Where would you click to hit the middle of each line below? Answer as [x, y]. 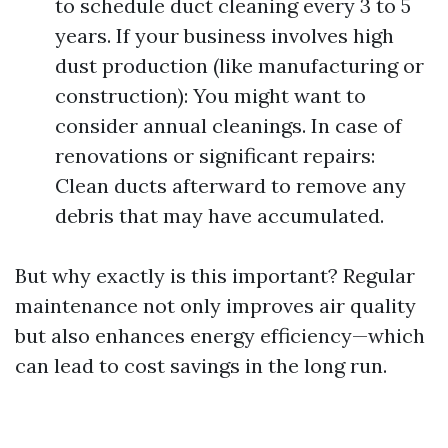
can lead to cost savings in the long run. [201, 365]
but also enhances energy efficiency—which [220, 335]
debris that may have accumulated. [219, 215]
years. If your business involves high [224, 35]
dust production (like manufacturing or [239, 65]
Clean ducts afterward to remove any [230, 185]
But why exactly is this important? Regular [215, 275]
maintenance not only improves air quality [215, 305]
